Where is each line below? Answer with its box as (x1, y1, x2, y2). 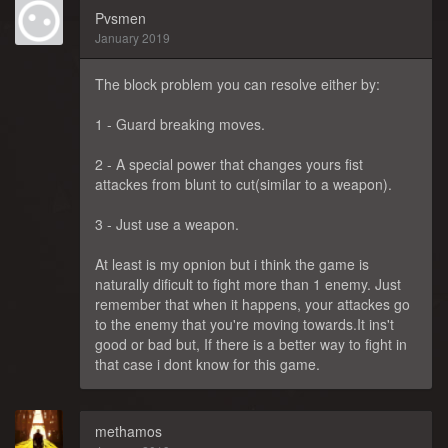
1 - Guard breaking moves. (95, 114, 265, 134)
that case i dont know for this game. (95, 354, 320, 374)
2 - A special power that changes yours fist (95, 154, 363, 174)
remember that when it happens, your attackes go (95, 294, 410, 314)
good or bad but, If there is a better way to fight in (95, 334, 407, 354)
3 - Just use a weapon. (95, 214, 239, 234)
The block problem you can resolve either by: (95, 74, 380, 94)
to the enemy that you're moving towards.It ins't (95, 314, 394, 334)
